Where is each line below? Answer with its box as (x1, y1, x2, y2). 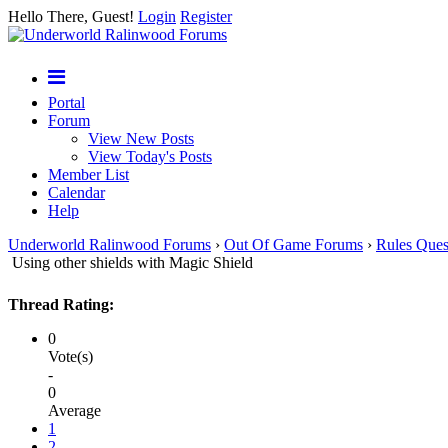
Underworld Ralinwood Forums (8, 236, 211, 253)
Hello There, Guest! (8, 8, 138, 25)
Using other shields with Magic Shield (12, 254, 253, 271)
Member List (48, 166, 129, 183)
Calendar (48, 184, 105, 201)
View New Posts (88, 130, 194, 147)
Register (180, 8, 232, 25)
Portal (48, 94, 85, 111)
